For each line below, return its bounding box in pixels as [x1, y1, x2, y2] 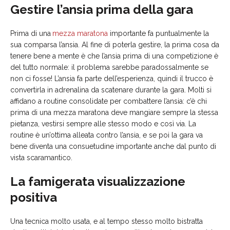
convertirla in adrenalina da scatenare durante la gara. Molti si [10, 86, 212, 94]
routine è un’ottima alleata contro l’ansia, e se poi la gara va [10, 131, 203, 140]
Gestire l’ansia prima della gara [10, 2, 193, 17]
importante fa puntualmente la [108, 29, 209, 38]
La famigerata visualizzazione [10, 174, 185, 189]
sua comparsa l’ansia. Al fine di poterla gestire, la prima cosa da [10, 41, 219, 49]
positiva [10, 190, 57, 205]
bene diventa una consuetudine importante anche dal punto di [10, 142, 216, 151]
